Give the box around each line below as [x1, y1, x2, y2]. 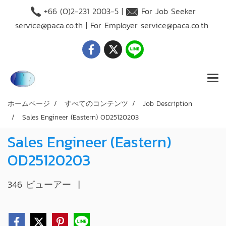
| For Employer [82, 19, 141, 31]
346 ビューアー [8, 178, 71, 191]
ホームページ [8, 98, 50, 109]
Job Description [143, 98, 192, 109]
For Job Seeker [138, 5, 196, 17]
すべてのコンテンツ [65, 98, 128, 109]
